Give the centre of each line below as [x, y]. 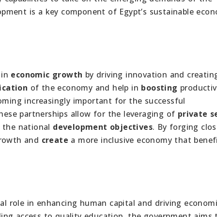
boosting [159, 88]
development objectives [103, 127]
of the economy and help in [85, 88]
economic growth [47, 75]
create [55, 140]
